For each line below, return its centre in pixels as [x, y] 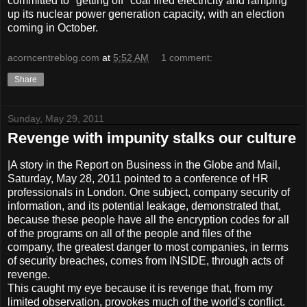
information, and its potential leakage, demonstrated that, [144, 206]
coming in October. [53, 28]
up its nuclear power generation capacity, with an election [146, 14]
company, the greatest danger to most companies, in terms [148, 247]
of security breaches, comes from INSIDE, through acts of [145, 260]
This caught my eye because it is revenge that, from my [140, 288]
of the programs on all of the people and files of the [130, 233]
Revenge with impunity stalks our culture [152, 138]
